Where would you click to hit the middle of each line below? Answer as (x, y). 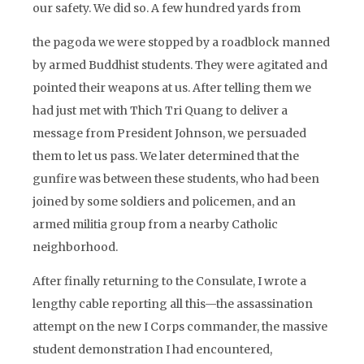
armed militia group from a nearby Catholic (155, 224)
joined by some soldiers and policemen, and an (164, 201)
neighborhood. (75, 247)
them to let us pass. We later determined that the (166, 156)
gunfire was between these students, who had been (176, 179)
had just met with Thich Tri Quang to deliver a (160, 110)
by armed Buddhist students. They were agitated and (180, 65)
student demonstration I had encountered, (152, 349)
